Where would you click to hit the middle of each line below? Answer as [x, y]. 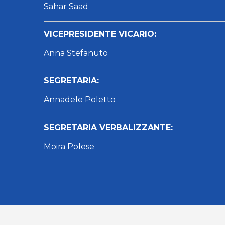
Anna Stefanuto [76, 53]
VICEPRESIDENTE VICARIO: [100, 34]
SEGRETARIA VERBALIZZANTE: [108, 127]
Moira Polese [69, 146]
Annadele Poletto [80, 99]
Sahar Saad [66, 6]
